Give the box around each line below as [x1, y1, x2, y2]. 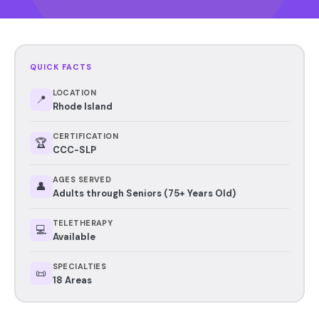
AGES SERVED [52, 174, 112, 184]
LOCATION [52, 87, 97, 98]
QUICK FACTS [29, 61, 93, 72]
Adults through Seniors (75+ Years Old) [52, 187, 236, 199]
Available [52, 230, 95, 243]
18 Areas [52, 273, 92, 286]
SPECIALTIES [52, 261, 107, 271]
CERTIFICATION [52, 130, 119, 141]
